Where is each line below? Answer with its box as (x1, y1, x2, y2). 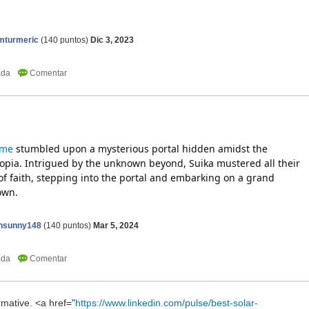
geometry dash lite (261, 6, 304, 13)
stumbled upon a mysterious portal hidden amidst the (13, 142, 268, 156)
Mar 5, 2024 (93, 220, 139, 230)
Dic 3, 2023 (90, 35, 134, 46)
